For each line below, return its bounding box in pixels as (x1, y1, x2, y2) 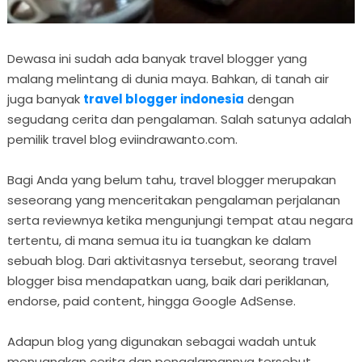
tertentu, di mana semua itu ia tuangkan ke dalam (6, 231, 311, 249)
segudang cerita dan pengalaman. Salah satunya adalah (6, 110, 351, 128)
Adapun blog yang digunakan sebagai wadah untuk (6, 332, 316, 350)
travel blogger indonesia (82, 90, 244, 107)
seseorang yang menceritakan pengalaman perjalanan (6, 191, 340, 208)
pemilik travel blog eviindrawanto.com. (6, 130, 238, 148)
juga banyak (6, 90, 83, 107)
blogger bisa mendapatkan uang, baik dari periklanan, (6, 271, 329, 289)
